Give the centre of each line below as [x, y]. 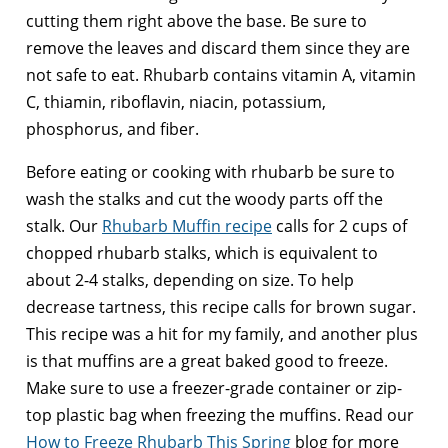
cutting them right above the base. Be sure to [196, 21]
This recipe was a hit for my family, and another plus [222, 334]
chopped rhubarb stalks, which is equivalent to [202, 253]
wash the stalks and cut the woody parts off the [204, 199]
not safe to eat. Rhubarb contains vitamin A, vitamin [221, 75]
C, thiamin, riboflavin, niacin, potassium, [176, 102]
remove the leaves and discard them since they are [218, 48]
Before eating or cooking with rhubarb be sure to [210, 172]
